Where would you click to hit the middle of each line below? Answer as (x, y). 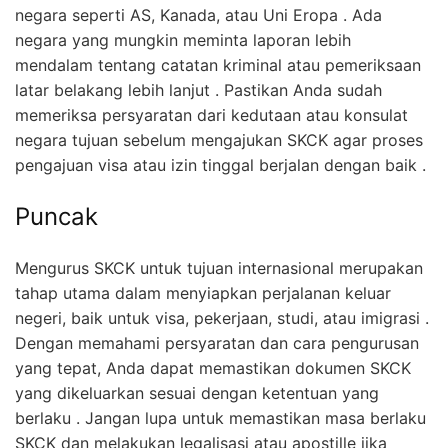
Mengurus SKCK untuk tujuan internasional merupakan (219, 268)
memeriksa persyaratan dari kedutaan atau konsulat (211, 115)
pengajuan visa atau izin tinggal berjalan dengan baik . (220, 165)
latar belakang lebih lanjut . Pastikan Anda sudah (198, 90)
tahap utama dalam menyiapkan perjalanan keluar (203, 293)
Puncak (56, 217)
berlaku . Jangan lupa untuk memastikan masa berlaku (220, 418)
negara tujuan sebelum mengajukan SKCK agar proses (219, 140)
